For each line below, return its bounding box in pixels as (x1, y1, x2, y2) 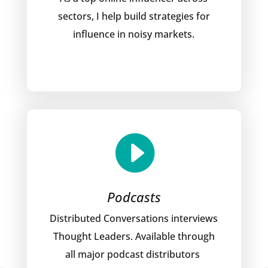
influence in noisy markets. (73, 28, 195, 41)
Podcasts (106, 188, 161, 206)
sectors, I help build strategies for (57, 10, 210, 23)
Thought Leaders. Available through (53, 230, 215, 243)
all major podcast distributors (65, 248, 203, 261)
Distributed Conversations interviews (50, 212, 218, 225)
